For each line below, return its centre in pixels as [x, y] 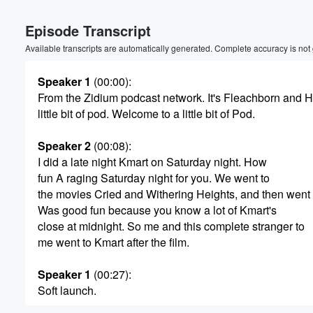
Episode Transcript [88, 30]
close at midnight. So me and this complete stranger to [171, 226]
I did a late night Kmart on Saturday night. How [152, 162]
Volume [264, 22]
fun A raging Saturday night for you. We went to [154, 178]
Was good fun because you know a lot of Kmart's [157, 210]
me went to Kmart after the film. [114, 242]
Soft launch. [67, 290]
